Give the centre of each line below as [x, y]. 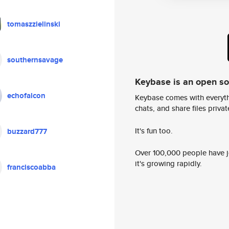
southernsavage [35, 60]
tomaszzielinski [34, 24]
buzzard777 [27, 131]
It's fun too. [154, 130]
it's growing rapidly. [168, 164]
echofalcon [26, 96]
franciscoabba [31, 167]
